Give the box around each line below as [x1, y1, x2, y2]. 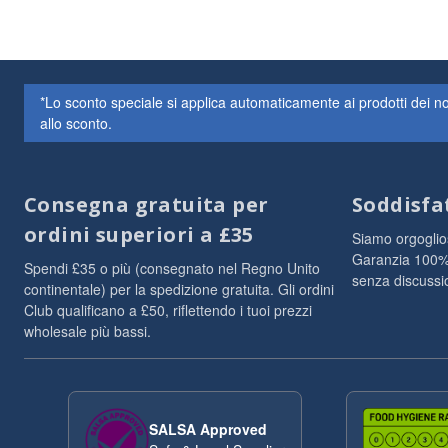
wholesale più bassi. [24, 321, 151, 341]
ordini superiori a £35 [24, 221, 254, 248]
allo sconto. [40, 113, 112, 133]
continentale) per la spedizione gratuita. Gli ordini [24, 279, 334, 299]
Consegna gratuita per [24, 191, 269, 218]
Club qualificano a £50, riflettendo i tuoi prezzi [24, 300, 312, 320]
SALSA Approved [148, 419, 267, 439]
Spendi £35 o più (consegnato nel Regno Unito [24, 258, 320, 278]
